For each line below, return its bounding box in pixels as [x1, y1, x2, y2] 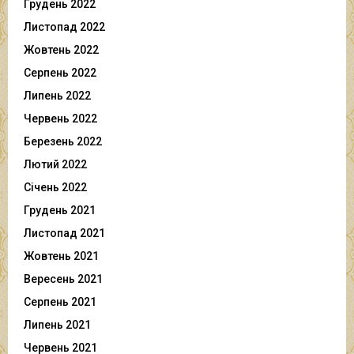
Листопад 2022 [24, 20, 105, 33]
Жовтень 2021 [24, 249, 99, 262]
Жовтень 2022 [24, 43, 99, 56]
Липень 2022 [24, 88, 91, 102]
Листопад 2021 [24, 226, 105, 239]
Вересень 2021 [24, 272, 103, 285]
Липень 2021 [24, 318, 91, 331]
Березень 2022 [24, 134, 102, 148]
